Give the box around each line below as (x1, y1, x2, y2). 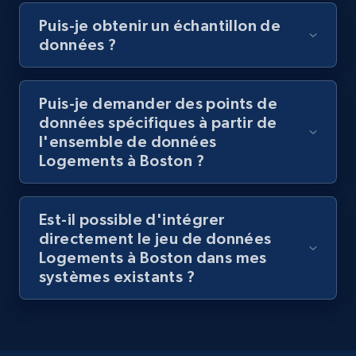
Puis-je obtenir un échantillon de (39, 17, 281, 35)
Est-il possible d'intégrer (39, 211, 225, 229)
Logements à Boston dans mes (39, 249, 267, 267)
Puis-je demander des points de (39, 95, 277, 113)
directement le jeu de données (39, 230, 272, 248)
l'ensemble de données (39, 133, 217, 151)
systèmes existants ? (39, 268, 195, 286)
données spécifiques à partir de (39, 114, 277, 132)
